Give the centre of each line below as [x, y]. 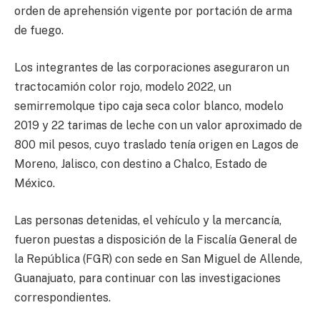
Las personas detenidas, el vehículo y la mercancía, [148, 220]
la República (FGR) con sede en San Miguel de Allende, [158, 259]
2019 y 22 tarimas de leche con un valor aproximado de [158, 125]
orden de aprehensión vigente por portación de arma [153, 11]
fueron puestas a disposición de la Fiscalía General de [156, 239]
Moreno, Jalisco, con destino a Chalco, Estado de [141, 164]
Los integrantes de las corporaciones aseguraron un [152, 67]
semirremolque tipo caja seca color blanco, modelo [149, 106]
